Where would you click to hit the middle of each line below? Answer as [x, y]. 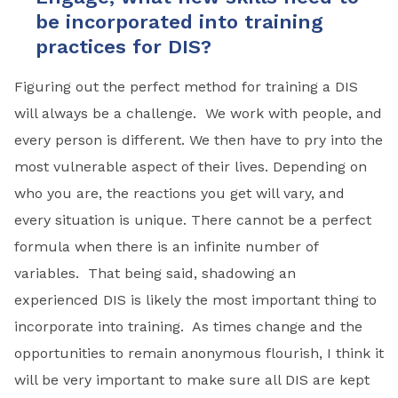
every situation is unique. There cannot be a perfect [193, 219]
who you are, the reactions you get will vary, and [179, 193]
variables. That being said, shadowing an [155, 273]
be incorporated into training [179, 21]
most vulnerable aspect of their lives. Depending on [191, 166]
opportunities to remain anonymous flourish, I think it [199, 353]
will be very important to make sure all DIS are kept [192, 379]
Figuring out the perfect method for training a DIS [186, 86]
